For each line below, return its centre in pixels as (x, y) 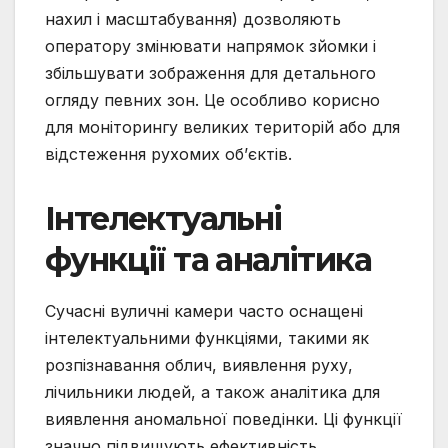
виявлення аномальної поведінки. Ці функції (223, 419)
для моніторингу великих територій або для (222, 127)
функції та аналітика (208, 260)
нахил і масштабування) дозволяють (193, 19)
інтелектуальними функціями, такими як (207, 338)
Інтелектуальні (163, 219)
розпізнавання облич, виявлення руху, (199, 365)
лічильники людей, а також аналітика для (212, 392)
